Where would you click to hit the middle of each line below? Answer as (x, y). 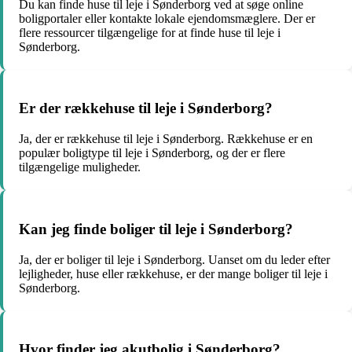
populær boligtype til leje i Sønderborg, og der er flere (152, 153)
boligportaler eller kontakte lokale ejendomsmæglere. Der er (167, 18)
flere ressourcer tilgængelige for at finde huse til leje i (150, 32)
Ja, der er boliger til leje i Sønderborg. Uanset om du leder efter (174, 259)
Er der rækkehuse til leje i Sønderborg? (146, 108)
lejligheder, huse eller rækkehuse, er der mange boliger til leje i (173, 273)
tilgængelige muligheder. (80, 167)
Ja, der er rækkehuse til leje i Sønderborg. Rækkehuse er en (166, 139)
